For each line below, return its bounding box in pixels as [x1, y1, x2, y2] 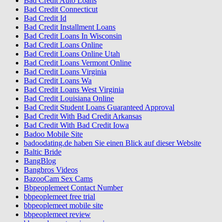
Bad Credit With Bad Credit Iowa [24, 121, 129, 130]
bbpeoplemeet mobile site [24, 201, 103, 210]
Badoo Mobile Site [24, 130, 83, 139]
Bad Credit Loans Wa [24, 76, 92, 85]
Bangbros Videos [24, 166, 78, 174]
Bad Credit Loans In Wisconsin [24, 32, 122, 41]
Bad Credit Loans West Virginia [24, 85, 124, 94]
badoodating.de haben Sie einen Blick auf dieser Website [24, 139, 201, 148]
